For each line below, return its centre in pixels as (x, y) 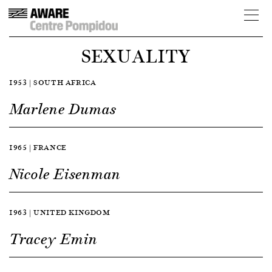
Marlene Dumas (63, 109)
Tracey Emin (53, 239)
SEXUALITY (136, 55)
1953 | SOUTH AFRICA (53, 82)
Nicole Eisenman (65, 174)
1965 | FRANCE (38, 147)
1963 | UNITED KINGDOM (60, 212)
